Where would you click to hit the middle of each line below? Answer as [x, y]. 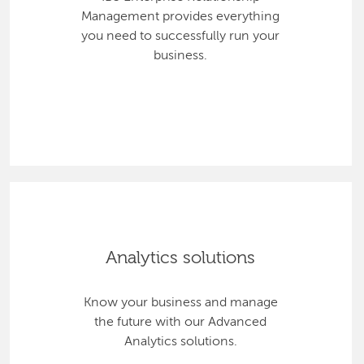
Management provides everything [181, 17]
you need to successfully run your [181, 36]
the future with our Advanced [181, 322]
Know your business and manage [180, 303]
